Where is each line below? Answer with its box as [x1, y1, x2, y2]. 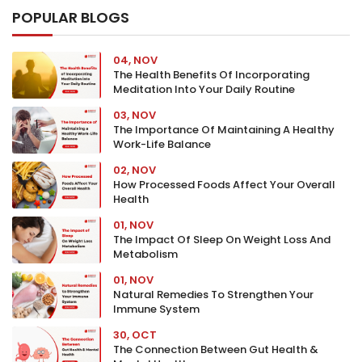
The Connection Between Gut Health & [113, 342, 318, 357]
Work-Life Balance [113, 137, 211, 152]
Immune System [113, 301, 200, 317]
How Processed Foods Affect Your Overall [113, 177, 335, 192]
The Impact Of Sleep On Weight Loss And [113, 232, 330, 247]
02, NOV [113, 162, 156, 178]
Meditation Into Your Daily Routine [113, 82, 295, 97]
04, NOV [113, 53, 158, 68]
